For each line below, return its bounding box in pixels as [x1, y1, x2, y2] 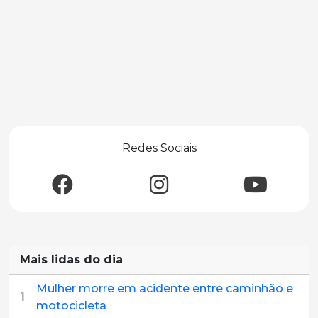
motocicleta [36, 299, 106, 312]
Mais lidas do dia [20, 253, 123, 266]
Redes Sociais [121, 141, 197, 155]
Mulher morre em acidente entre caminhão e [36, 282, 293, 295]
